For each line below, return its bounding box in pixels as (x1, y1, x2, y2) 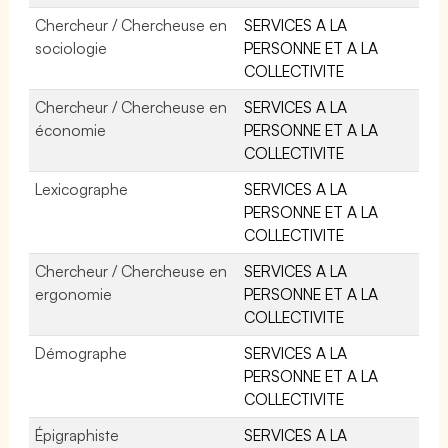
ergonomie (35, 283, 112, 304)
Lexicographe (35, 178, 128, 199)
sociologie (35, 37, 107, 58)
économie (35, 119, 106, 140)
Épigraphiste (35, 424, 119, 445)
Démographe (35, 342, 127, 363)
